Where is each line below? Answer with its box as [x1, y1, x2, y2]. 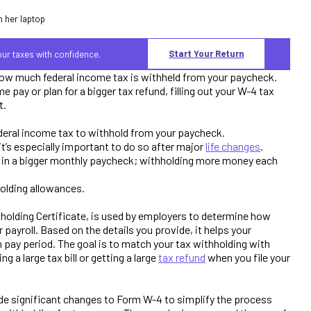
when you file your [205, 250, 290, 264]
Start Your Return [169, 48, 244, 60]
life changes [205, 139, 260, 153]
